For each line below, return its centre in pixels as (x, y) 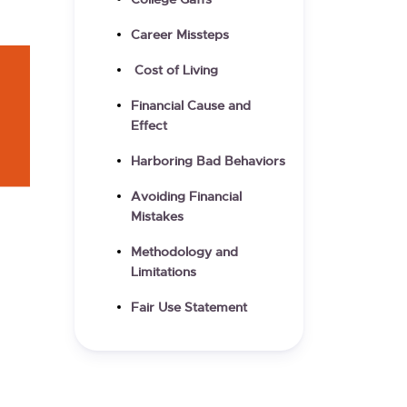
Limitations (164, 273)
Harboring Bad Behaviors (208, 162)
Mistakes (157, 217)
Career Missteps (180, 35)
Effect (149, 126)
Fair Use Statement (191, 308)
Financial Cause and (191, 106)
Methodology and (184, 253)
